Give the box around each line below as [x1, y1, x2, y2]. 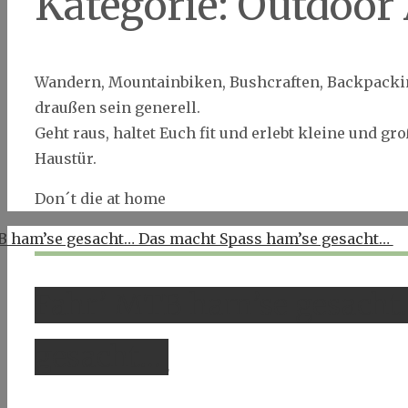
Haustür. [35, 148, 97, 168]
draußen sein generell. [35, 97, 201, 117]
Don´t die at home [35, 189, 167, 208]
